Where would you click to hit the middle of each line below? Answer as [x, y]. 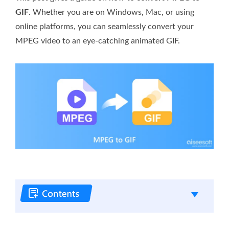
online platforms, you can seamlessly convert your [105, 26]
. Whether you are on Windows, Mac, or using [111, 12]
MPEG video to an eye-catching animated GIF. [98, 41]
